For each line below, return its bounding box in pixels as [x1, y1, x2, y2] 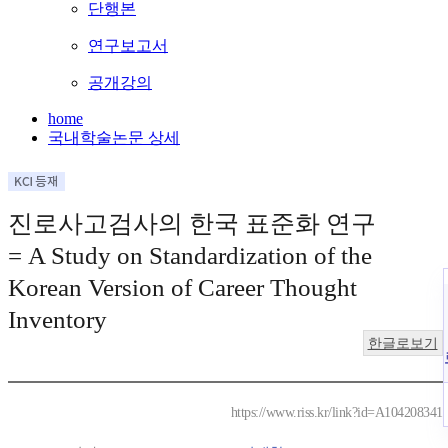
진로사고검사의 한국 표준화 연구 [8, 210, 376, 238]
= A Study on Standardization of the [8, 242, 372, 270]
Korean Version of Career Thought [8, 274, 357, 302]
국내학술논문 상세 [48, 129, 180, 147]
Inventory [8, 306, 107, 334]
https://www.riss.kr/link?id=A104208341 [230, 405, 443, 421]
